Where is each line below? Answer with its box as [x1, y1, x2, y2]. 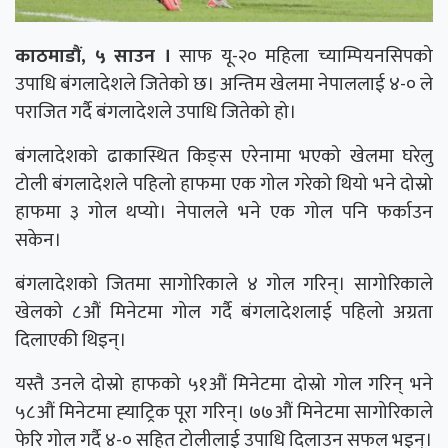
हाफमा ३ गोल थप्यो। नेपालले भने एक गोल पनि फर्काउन [15, 195, 433, 228]
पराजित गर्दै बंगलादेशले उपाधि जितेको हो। [15, 95, 297, 128]
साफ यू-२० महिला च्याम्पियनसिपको [170, 39, 434, 72]
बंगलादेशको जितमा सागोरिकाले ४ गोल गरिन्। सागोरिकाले [15, 267, 433, 300]
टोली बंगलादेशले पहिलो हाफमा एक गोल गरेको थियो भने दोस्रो [15, 167, 433, 200]
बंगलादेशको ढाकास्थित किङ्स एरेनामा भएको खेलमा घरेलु [15, 139, 433, 172]
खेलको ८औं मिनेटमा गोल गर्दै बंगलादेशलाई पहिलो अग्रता [15, 295, 433, 328]
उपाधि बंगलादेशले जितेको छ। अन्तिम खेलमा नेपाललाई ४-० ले [15, 67, 433, 100]
